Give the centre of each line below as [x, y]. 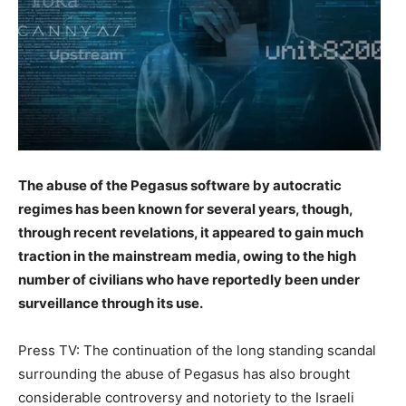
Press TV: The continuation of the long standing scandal [197, 350]
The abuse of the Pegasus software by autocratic [180, 185]
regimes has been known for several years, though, [185, 209]
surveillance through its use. [111, 303]
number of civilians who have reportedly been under [189, 280]
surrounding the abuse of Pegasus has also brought [184, 374]
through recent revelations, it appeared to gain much [191, 232]
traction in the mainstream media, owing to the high [187, 256]
